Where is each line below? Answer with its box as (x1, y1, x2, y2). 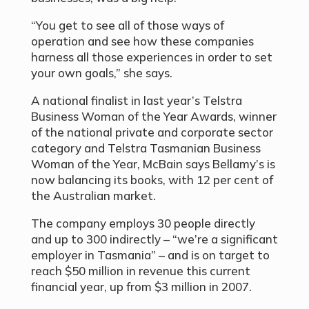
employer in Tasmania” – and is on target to (30, 247, 270, 262)
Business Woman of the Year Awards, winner (30, 108, 277, 123)
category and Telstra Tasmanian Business (30, 140, 261, 155)
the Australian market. (30, 188, 156, 203)
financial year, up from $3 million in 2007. (30, 279, 252, 294)
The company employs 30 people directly (30, 215, 255, 230)
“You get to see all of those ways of (30, 17, 224, 32)
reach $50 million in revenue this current (30, 263, 250, 278)
